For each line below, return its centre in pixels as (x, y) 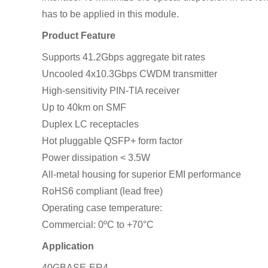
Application (68, 246)
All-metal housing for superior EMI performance (141, 174)
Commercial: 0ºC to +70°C (98, 224)
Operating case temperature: (102, 208)
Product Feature (79, 35)
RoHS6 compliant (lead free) (102, 191)
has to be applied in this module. (110, 14)
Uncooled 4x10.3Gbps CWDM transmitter (130, 74)
